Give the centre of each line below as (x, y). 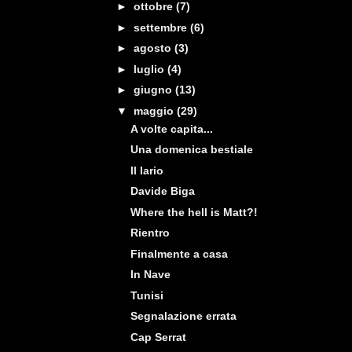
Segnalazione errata (183, 316)
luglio (150, 69)
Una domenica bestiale (191, 149)
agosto (154, 48)
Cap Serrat (158, 337)
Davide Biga (162, 191)
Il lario (147, 170)
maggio (155, 110)
